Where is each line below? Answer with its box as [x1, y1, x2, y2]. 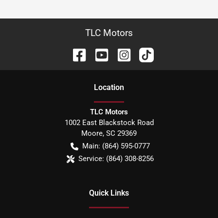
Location [94, 83, 124, 92]
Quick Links [89, 188, 129, 198]
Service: [78, 154, 104, 163]
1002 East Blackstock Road [64, 118, 154, 127]
